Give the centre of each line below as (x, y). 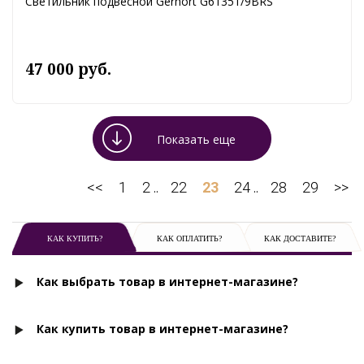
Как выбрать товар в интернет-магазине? (167, 282)
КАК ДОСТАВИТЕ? (299, 239)
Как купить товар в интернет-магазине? (162, 329)
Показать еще (196, 140)
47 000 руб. (68, 69)
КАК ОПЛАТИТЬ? (189, 239)
